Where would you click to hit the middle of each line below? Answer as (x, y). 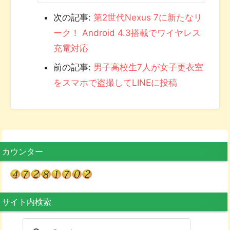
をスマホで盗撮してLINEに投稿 (115, 83)
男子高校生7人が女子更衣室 (148, 68)
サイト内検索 (27, 202)
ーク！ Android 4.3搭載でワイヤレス (127, 33)
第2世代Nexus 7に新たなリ (148, 18)
